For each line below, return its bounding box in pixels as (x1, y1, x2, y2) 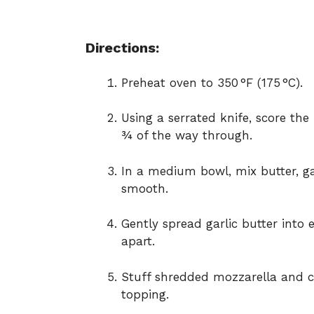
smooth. (121, 181, 168, 196)
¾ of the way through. (121, 128, 252, 143)
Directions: (86, 39, 159, 57)
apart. (121, 234, 155, 249)
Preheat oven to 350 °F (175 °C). (121, 75, 303, 90)
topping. (121, 287, 169, 301)
